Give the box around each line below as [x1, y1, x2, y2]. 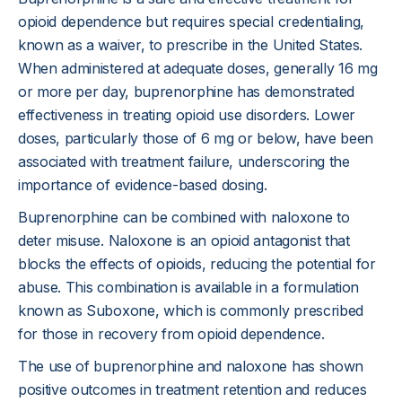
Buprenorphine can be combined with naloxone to [18, 208, 350, 226]
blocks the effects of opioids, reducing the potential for [18, 255, 376, 273]
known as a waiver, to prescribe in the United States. [18, 36, 363, 54]
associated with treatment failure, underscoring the [18, 153, 350, 170]
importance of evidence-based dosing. [18, 176, 267, 194]
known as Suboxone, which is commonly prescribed [18, 301, 363, 319]
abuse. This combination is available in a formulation [18, 278, 360, 296]
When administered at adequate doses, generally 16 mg [18, 59, 378, 77]
